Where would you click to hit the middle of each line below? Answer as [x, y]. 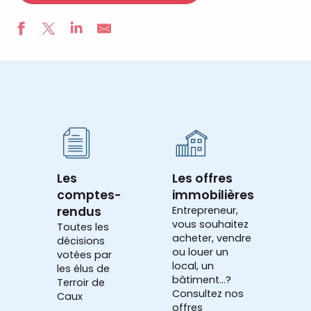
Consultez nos [208, 294]
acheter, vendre [212, 238]
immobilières [213, 195]
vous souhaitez [210, 225]
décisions [81, 241]
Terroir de [81, 283]
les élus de [83, 269]
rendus [79, 212]
